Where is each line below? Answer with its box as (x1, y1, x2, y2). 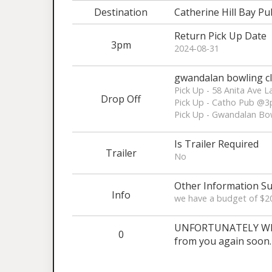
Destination (94, 5, 148, 19)
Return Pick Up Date (174, 29, 267, 42)
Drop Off (101, 92, 141, 106)
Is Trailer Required (174, 137, 259, 151)
